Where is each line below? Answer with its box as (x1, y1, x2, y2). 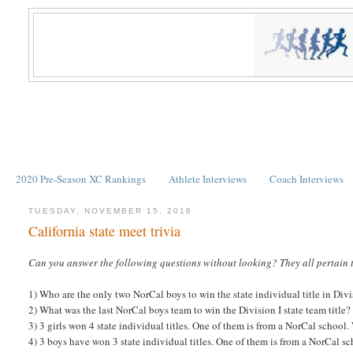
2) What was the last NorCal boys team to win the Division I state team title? (28, 303, 351, 318)
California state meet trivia (28, 221, 181, 241)
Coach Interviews (269, 171, 344, 186)
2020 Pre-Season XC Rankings (15, 171, 146, 186)
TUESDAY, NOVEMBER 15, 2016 (28, 206, 193, 215)
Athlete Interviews (169, 171, 247, 186)
